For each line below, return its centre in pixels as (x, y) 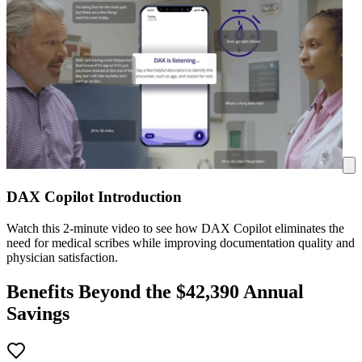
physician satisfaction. (62, 257)
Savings (38, 313)
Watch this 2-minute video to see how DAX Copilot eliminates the (175, 228)
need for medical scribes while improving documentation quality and (181, 242)
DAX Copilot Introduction (94, 197)
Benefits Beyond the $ (96, 291)
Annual (271, 291)
